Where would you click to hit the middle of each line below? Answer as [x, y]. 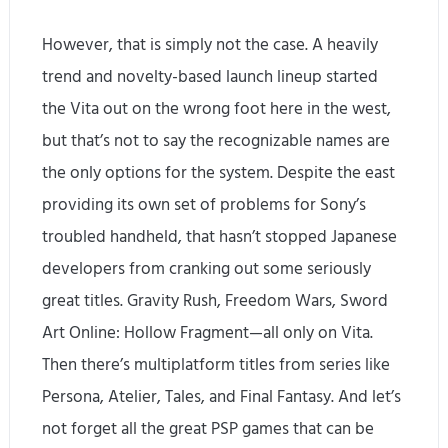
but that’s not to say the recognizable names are [216, 141]
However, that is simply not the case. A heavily [210, 45]
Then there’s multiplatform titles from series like [216, 365]
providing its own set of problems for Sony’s [204, 205]
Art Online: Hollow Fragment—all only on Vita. [208, 333]
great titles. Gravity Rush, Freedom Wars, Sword [215, 301]
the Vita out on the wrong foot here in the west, [217, 109]
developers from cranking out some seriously [207, 269]
